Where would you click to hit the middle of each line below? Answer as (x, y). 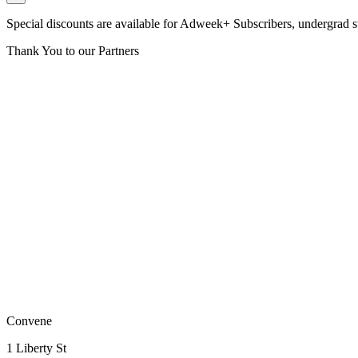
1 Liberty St (36, 348)
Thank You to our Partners (73, 51)
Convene (29, 321)
